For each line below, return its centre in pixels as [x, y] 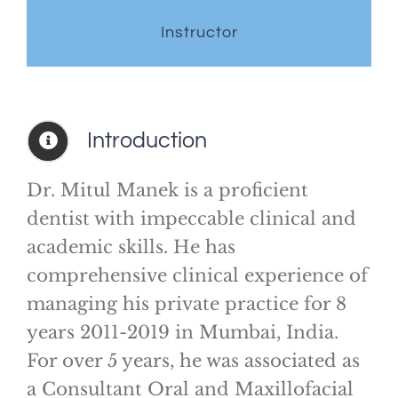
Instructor [199, 33]
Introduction [147, 141]
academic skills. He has [131, 247]
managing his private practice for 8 [187, 304]
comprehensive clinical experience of [197, 276]
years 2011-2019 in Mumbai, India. [183, 333]
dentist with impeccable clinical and [191, 219]
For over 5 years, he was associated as [193, 361]
